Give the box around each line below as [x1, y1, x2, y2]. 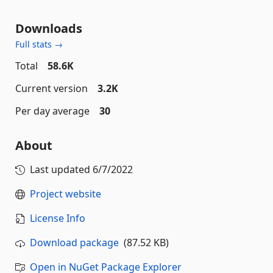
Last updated [30, 162, 93, 176]
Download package [30, 235, 119, 249]
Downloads [15, 19, 82, 37]
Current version [15, 81, 88, 95]
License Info [30, 211, 85, 225]
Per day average [15, 104, 90, 118]
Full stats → [15, 38, 63, 50]
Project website [30, 186, 101, 200]
